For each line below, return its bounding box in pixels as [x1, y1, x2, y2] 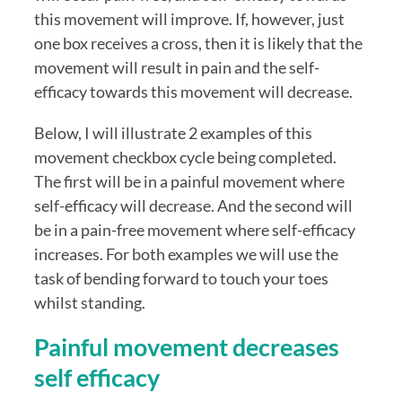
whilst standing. [34, 292, 145, 312]
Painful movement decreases [34, 333, 339, 363]
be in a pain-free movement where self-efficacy [34, 219, 355, 240]
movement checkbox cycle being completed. [34, 146, 336, 167]
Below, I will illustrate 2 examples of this [34, 122, 312, 143]
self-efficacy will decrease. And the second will [34, 195, 353, 215]
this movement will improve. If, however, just [34, 8, 345, 29]
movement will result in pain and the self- [34, 57, 319, 77]
